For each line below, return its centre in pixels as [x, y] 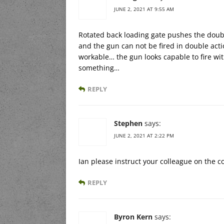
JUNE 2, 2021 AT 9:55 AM [144, 9]
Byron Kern [133, 217]
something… [99, 68]
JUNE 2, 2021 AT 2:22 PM [144, 136]
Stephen [128, 123]
